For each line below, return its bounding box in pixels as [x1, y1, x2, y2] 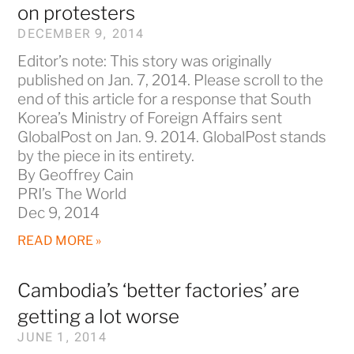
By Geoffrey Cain [17, 165, 134, 184]
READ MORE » [17, 232, 102, 248]
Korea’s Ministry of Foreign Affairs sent [17, 108, 283, 127]
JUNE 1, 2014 [17, 329, 107, 345]
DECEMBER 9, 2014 [17, 25, 145, 41]
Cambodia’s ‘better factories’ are [17, 278, 300, 302]
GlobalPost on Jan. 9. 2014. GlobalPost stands [17, 127, 327, 146]
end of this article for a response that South [17, 89, 312, 108]
